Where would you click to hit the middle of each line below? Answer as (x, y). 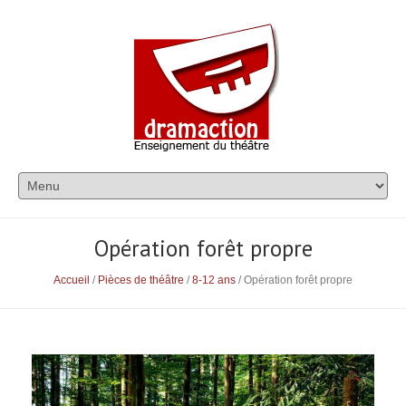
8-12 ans (214, 280)
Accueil (72, 280)
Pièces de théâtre (141, 280)
